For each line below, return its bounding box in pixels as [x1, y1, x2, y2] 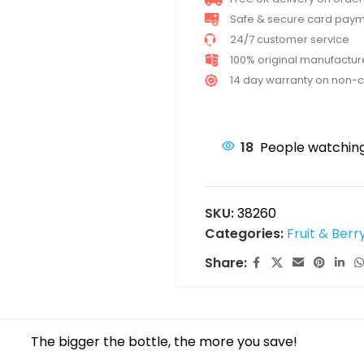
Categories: [204, 224, 284, 243]
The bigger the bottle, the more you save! [31, 332, 297, 351]
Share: [204, 253, 247, 272]
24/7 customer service [229, 32, 349, 47]
